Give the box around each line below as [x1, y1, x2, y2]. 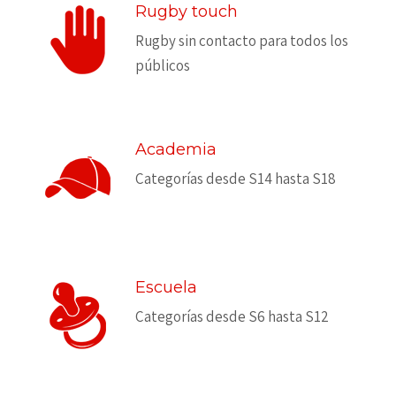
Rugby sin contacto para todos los [135, 30, 348, 50]
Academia [135, 139, 217, 159]
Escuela [135, 277, 197, 297]
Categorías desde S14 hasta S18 [135, 168, 336, 188]
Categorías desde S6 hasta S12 [135, 306, 329, 326]
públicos [135, 55, 190, 75]
